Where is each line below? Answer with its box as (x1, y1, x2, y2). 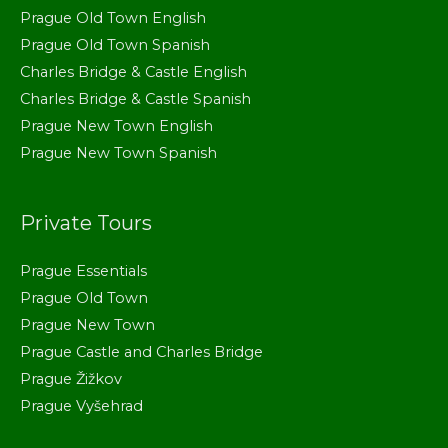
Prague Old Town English (20, 8, 206, 27)
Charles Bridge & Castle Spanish (20, 89, 251, 108)
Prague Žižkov (20, 369, 122, 388)
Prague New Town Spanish (20, 143, 217, 162)
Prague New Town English (20, 116, 213, 135)
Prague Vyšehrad (20, 396, 143, 415)
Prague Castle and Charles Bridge (20, 342, 263, 361)
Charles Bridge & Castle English (20, 62, 247, 81)
